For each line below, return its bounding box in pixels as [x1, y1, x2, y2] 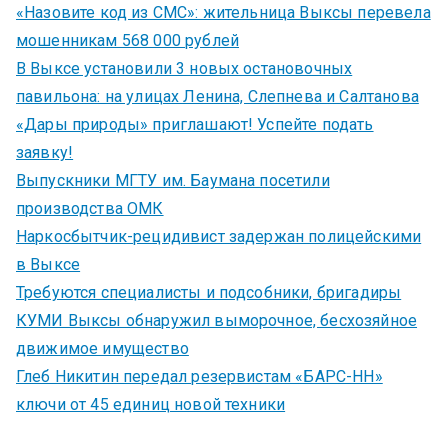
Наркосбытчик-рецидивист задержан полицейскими [16, 226, 422, 246]
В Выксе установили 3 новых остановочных [16, 58, 353, 78]
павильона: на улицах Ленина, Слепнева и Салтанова [16, 86, 419, 106]
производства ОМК [16, 198, 164, 218]
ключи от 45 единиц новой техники [16, 394, 286, 414]
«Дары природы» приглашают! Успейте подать [16, 114, 374, 134]
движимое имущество [16, 338, 189, 358]
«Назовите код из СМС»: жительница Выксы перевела [16, 2, 431, 22]
